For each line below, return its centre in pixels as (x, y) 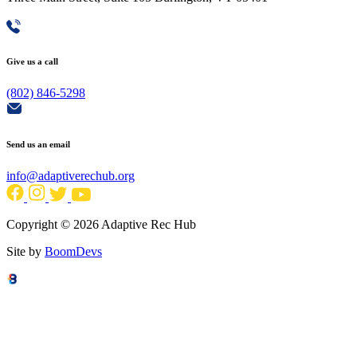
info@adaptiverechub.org (71, 176)
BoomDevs (73, 252)
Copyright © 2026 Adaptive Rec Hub (101, 225)
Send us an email (38, 145)
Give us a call (32, 62)
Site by (25, 252)
